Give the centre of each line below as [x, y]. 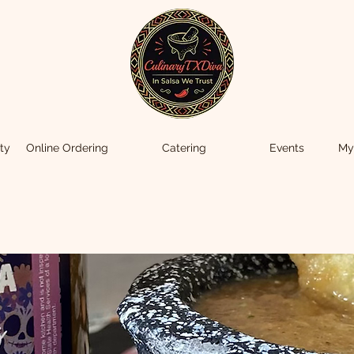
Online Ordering [67, 148]
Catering [184, 148]
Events [287, 148]
